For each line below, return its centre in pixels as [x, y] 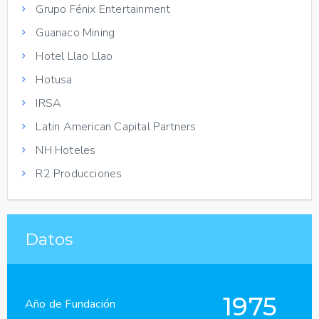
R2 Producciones [78, 173]
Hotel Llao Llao [73, 56]
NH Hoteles [64, 150]
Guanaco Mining [74, 32]
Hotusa [53, 79]
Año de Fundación [70, 304]
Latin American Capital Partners [115, 126]
